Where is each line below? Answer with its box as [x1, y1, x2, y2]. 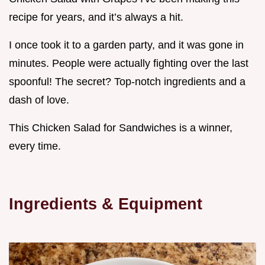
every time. [9, 140, 61, 153]
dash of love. [9, 94, 69, 106]
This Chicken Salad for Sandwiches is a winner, [9, 122, 232, 134]
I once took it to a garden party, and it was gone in [9, 39, 244, 51]
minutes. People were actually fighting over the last [9, 57, 248, 70]
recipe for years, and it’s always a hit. [9, 11, 183, 24]
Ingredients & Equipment [9, 195, 202, 214]
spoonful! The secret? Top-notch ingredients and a [9, 76, 245, 88]
